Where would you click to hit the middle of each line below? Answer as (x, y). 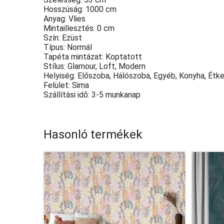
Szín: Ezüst (63, 38)
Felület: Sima (66, 85)
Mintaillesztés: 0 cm (79, 28)
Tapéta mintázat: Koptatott (93, 57)
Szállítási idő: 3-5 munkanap (92, 95)
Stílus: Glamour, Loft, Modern (94, 66)
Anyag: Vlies (64, 19)
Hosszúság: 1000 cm (80, 9)
